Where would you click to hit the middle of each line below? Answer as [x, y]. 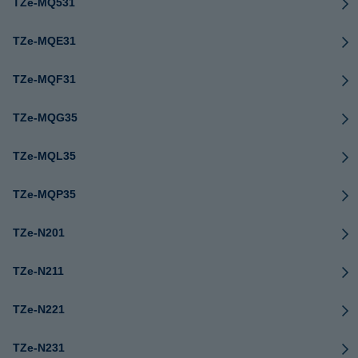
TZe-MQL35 [44, 156]
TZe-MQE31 [44, 41]
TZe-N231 [39, 348]
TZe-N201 [39, 233]
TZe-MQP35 [44, 194]
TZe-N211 [38, 271]
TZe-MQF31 [44, 79]
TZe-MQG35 [45, 117]
